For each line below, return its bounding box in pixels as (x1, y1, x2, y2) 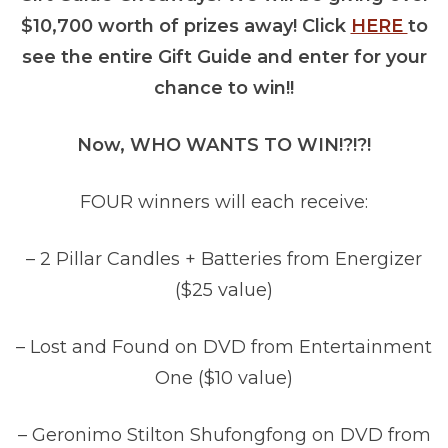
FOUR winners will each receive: (80, 191, 368, 214)
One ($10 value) (155, 367, 293, 390)
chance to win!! (154, 77, 294, 100)
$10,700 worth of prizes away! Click (20, 15, 351, 38)
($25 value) (175, 279, 273, 302)
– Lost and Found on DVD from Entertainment (16, 336, 432, 359)
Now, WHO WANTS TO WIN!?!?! (77, 134, 371, 157)
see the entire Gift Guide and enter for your (21, 46, 427, 69)
